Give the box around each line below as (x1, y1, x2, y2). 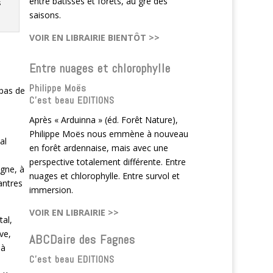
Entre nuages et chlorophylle (29, 60, 171, 76)
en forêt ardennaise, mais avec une (29, 141, 169, 154)
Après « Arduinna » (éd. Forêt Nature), (29, 113, 179, 126)
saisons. (29, 9, 62, 21)
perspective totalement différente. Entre (29, 155, 186, 168)
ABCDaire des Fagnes (29, 231, 136, 247)
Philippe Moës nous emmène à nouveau (29, 127, 189, 140)
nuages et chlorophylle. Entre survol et (29, 169, 180, 182)
